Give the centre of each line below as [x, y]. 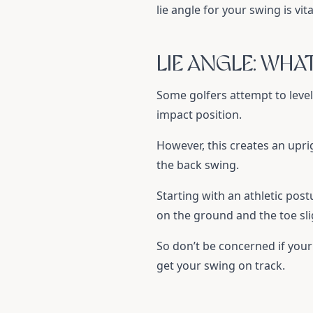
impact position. [199, 115]
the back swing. [198, 165]
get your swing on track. [221, 265]
